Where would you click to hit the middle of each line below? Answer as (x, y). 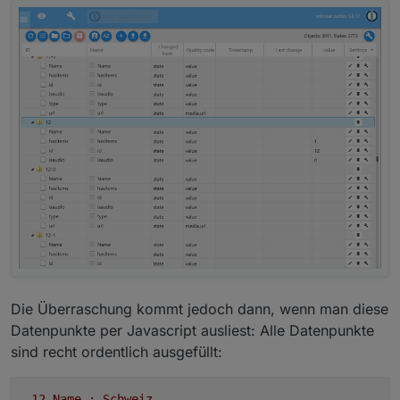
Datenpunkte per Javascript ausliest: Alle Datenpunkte (192, 331)
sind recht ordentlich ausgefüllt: (117, 352)
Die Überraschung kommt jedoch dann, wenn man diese (200, 309)
